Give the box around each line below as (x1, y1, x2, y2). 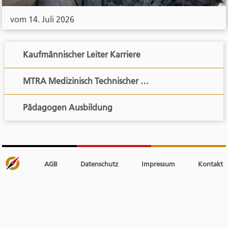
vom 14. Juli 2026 (10, 14, 75, 24)
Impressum (139, 159, 176, 168)
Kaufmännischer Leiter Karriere (109, 49, 140, 60)
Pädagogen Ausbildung (68, 102, 112, 112)
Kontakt (196, 159, 223, 168)
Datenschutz (78, 159, 119, 168)
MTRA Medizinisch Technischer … (48, 75, 149, 86)
